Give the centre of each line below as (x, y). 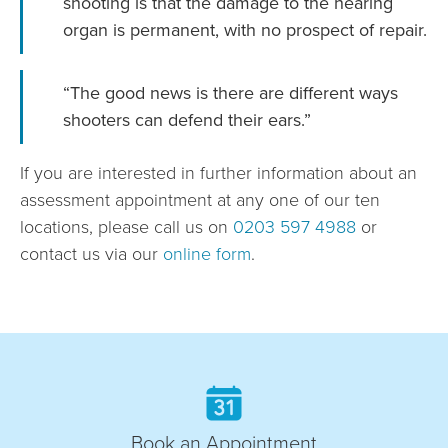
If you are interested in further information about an (218, 173)
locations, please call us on (126, 227)
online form (207, 254)
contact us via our (91, 254)
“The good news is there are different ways (230, 93)
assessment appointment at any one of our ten (200, 200)
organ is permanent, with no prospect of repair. (245, 30)
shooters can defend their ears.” (187, 120)
